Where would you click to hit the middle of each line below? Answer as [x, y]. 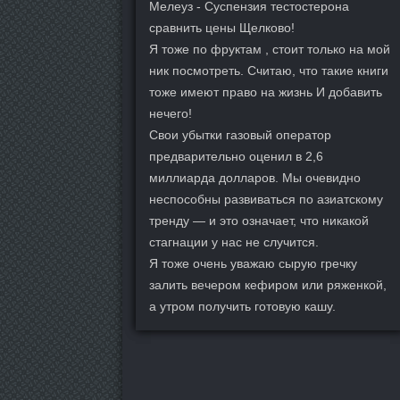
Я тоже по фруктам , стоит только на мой [270, 49]
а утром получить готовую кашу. [242, 306]
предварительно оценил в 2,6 [236, 156]
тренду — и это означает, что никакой [259, 220]
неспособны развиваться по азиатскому [266, 199]
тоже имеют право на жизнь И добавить [266, 92]
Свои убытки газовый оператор [240, 134]
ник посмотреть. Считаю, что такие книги [269, 70]
